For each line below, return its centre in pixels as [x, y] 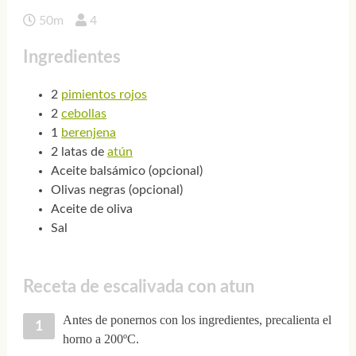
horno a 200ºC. [101, 339]
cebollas [83, 113]
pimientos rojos [104, 94]
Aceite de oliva [91, 209]
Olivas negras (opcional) [116, 190]
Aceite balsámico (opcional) [126, 170]
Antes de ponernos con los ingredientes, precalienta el [197, 320]
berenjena [88, 132]
